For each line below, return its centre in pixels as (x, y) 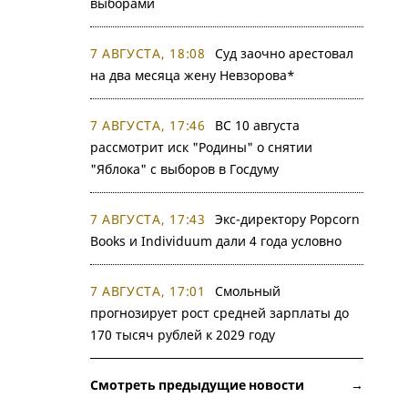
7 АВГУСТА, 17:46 (148, 125)
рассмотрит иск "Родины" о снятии (201, 147)
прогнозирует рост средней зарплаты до (219, 313)
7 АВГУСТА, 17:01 (148, 291)
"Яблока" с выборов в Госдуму (184, 169)
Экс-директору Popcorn (287, 219)
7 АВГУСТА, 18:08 (148, 53)
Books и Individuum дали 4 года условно (215, 241)
